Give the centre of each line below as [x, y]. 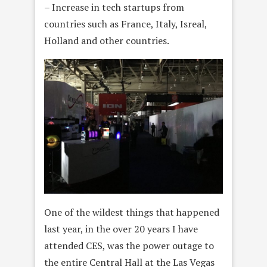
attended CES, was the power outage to [129, 245]
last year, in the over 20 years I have [121, 229]
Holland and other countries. [107, 41]
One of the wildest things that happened [132, 212]
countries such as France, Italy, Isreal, [125, 24]
